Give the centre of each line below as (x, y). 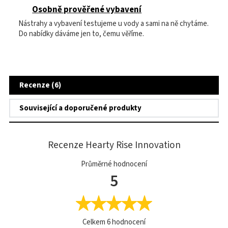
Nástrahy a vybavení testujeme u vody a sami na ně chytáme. (113, 24)
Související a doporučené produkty (80, 108)
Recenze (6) (40, 85)
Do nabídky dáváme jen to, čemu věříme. (81, 34)
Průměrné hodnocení (114, 164)
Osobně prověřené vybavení (87, 10)
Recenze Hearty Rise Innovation (114, 145)
